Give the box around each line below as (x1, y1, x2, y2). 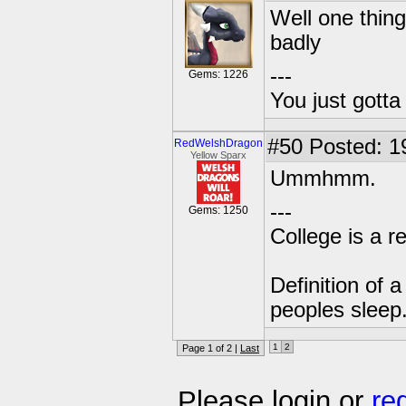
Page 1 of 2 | (182, 343, 240, 353)
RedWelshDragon (174, 137, 263, 150)
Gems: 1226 (188, 68, 248, 81)
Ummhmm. (270, 167, 376, 190)
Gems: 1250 (188, 204, 248, 217)
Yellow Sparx (190, 150, 246, 160)
